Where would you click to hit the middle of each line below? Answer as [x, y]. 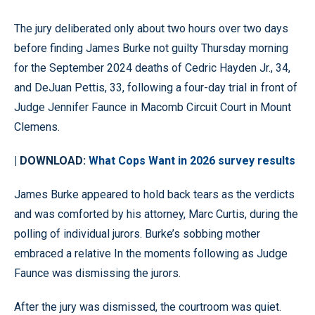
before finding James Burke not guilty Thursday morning [151, 48]
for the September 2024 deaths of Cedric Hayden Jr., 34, [152, 67]
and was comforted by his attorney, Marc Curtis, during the [156, 214]
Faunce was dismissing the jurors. [97, 273]
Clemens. [37, 127]
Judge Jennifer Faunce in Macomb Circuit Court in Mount [153, 107]
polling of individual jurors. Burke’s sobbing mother [137, 233]
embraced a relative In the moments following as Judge [151, 253]
